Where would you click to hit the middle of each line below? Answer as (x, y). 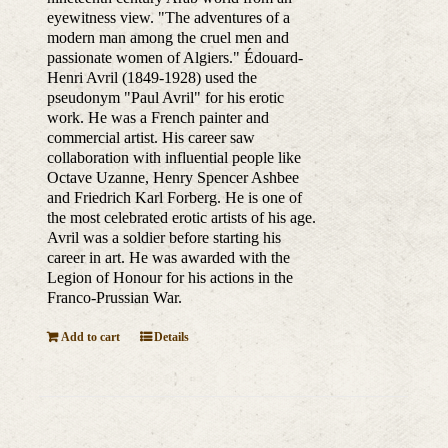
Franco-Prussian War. (114, 298)
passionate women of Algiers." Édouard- (174, 58)
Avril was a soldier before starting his (163, 238)
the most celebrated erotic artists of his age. (181, 218)
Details (171, 337)
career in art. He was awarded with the (168, 258)
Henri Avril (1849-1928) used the (151, 78)
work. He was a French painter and (157, 118)
